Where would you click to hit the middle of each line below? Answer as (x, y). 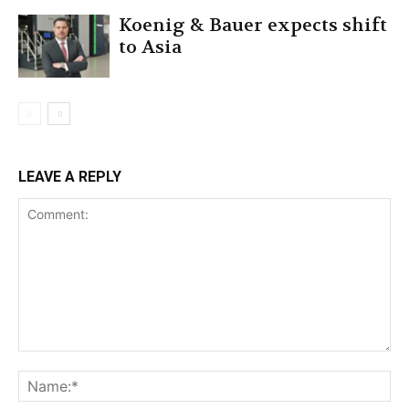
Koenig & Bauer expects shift (253, 25)
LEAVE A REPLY (70, 176)
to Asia (150, 47)
